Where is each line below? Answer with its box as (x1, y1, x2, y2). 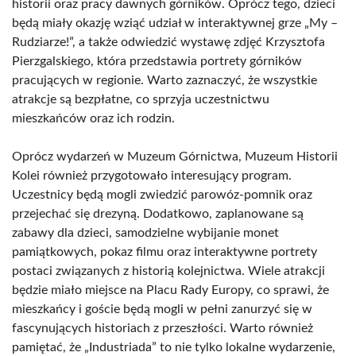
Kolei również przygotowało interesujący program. (12, 169, 292, 182)
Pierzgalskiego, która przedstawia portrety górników (12, 55, 302, 68)
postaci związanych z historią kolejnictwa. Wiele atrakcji (12, 265, 325, 277)
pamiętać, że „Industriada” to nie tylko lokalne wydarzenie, (12, 341, 335, 354)
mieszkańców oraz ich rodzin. (12, 112, 175, 125)
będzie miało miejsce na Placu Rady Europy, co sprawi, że (12, 284, 329, 296)
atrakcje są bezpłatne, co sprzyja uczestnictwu (12, 93, 269, 106)
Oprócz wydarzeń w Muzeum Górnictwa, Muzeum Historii (12, 150, 338, 163)
